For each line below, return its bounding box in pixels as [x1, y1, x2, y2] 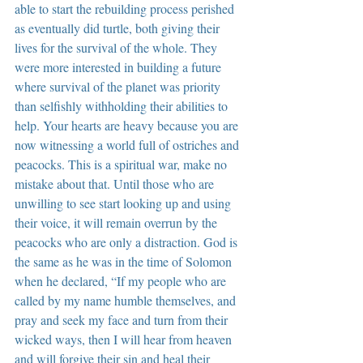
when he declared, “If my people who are [15, 271, 229, 289]
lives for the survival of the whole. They [15, 38, 220, 56]
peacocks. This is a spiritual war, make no [15, 155, 230, 173]
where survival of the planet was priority [15, 77, 224, 95]
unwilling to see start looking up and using [15, 194, 234, 211]
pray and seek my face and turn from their [15, 310, 231, 328]
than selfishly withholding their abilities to [15, 96, 231, 114]
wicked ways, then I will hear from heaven [15, 330, 235, 348]
